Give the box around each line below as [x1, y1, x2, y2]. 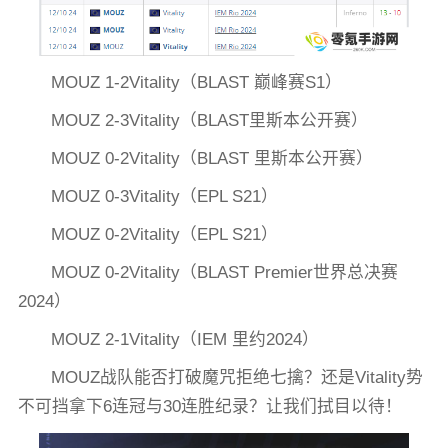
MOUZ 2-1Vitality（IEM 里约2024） [51, 329, 320, 349]
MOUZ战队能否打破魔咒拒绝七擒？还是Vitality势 [51, 367, 424, 387]
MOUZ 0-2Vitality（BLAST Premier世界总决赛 [51, 262, 399, 282]
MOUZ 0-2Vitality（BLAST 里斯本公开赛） [51, 148, 374, 168]
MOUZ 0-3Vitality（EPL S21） [51, 186, 279, 206]
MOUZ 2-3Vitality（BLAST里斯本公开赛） [51, 110, 369, 130]
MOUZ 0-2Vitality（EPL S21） [51, 224, 279, 244]
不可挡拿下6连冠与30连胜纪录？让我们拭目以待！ [17, 396, 402, 416]
